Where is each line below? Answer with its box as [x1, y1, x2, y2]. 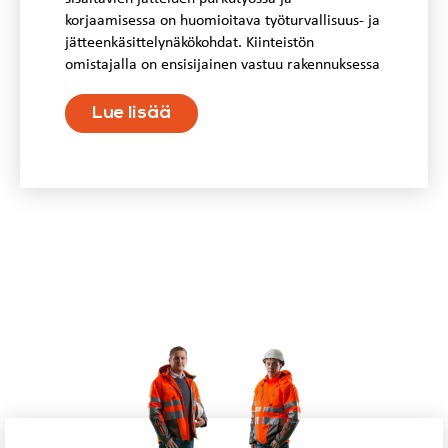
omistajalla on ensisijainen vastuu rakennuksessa [65, 57, 380, 74]
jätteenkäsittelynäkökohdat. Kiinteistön [65, 35, 314, 52]
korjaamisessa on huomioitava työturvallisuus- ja [65, 13, 380, 30]
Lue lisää [92, 104, 171, 124]
